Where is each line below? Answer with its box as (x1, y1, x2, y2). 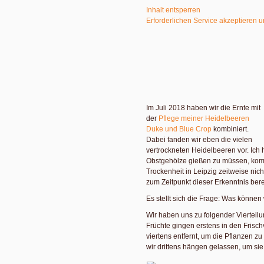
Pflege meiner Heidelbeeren (159, 114, 249, 123)
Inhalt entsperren (146, 5, 200, 14)
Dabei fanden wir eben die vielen (146, 135, 252, 144)
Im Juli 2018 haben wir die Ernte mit (146, 103, 260, 112)
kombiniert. (212, 124, 249, 133)
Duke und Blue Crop (146, 124, 212, 133)
